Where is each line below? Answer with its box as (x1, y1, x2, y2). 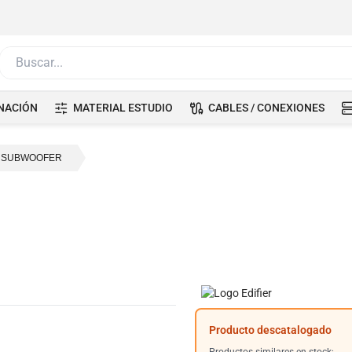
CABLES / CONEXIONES (208, 101, 324, 114)
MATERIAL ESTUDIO (73, 101, 173, 114)
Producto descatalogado (209, 324, 332, 336)
